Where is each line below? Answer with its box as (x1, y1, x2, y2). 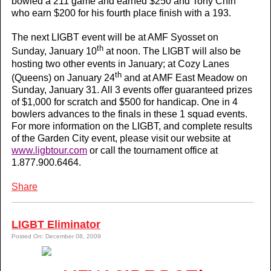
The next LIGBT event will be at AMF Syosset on (11, 32, 218, 43)
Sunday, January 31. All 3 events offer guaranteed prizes (11, 85, 252, 96)
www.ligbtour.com (11, 145, 87, 156)
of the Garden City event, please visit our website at (11, 133, 230, 144)
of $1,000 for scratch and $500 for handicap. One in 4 (11, 97, 238, 108)
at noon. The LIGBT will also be (103, 46, 241, 57)
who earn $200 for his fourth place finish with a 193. (11, 8, 241, 19)
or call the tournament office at (87, 145, 218, 156)
